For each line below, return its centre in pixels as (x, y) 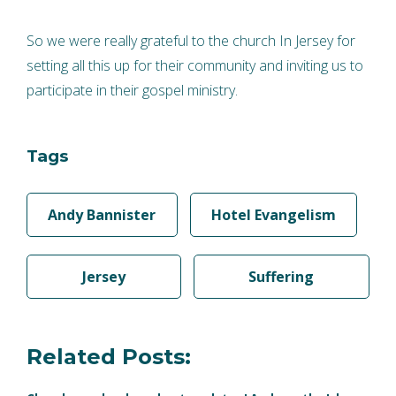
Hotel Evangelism (273, 215)
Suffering (282, 277)
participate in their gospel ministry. (132, 90)
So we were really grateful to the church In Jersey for (191, 40)
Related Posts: (109, 357)
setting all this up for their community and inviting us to (195, 65)
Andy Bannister (102, 215)
